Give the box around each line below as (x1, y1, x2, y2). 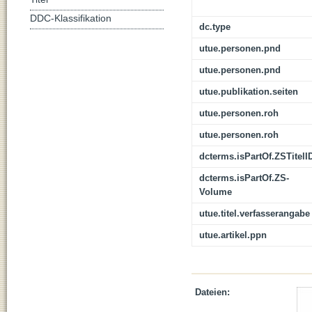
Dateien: (195, 287, 230, 298)
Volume (199, 187, 232, 198)
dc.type (199, 22, 231, 33)
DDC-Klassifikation (30, 13, 111, 24)
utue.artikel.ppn (199, 230, 267, 241)
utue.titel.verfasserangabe (199, 208, 310, 219)
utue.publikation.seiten (199, 86, 298, 97)
